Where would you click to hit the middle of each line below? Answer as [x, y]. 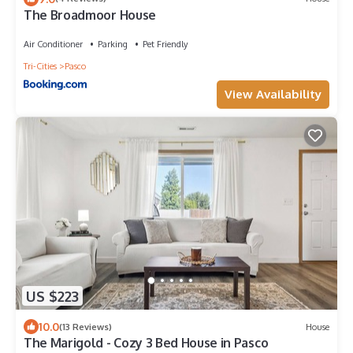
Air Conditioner [53, 44]
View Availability [273, 94]
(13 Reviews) [85, 327]
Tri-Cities [40, 66]
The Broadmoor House [90, 15]
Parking [113, 44]
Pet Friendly [165, 44]
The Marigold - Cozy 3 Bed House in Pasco [146, 343]
